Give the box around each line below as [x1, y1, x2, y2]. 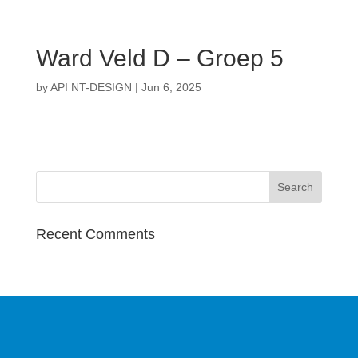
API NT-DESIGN [50, 81, 132, 93]
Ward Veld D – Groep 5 [35, 45, 284, 71]
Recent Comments [35, 226, 155, 242]
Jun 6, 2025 [141, 81, 201, 93]
